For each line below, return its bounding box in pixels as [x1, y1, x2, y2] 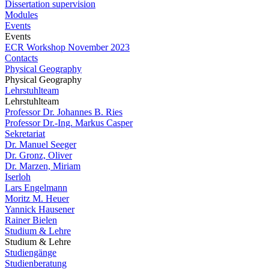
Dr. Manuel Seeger [5, 139, 76, 150]
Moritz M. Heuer [5, 193, 69, 204]
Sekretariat [5, 128, 45, 139]
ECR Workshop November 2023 [5, 42, 130, 52]
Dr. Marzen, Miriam [5, 161, 80, 171]
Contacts [5, 53, 38, 63]
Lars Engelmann [5, 183, 67, 193]
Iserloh [5, 172, 31, 182]
